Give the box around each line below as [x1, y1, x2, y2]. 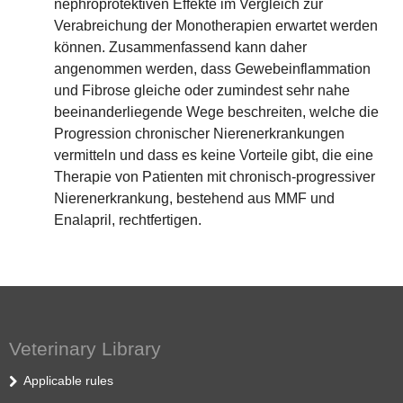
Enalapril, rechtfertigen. [54, 212, 201, 228]
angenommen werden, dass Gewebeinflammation [54, 61, 371, 76]
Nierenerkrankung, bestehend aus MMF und [54, 191, 335, 206]
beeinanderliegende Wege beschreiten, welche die [54, 104, 379, 120]
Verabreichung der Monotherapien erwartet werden [54, 18, 378, 33]
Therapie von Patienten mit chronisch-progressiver [54, 169, 375, 184]
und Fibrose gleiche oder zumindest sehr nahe [54, 83, 350, 98]
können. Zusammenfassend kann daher [54, 40, 307, 55]
